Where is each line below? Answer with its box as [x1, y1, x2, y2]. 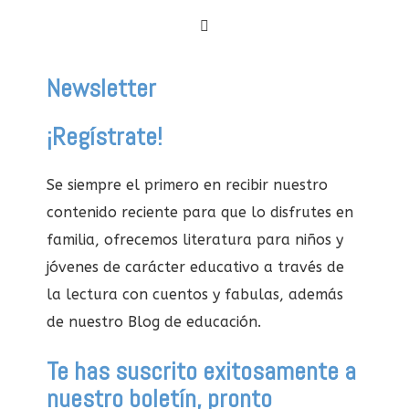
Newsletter [47, 71, 157, 104]
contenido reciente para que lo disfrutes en [47, 204, 354, 222]
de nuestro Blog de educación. [47, 313, 262, 331]
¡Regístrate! [47, 121, 163, 153]
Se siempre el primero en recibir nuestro [47, 176, 329, 194]
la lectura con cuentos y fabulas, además [47, 286, 344, 304]
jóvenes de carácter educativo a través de [47, 258, 345, 277]
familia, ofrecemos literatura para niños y [47, 231, 344, 249]
